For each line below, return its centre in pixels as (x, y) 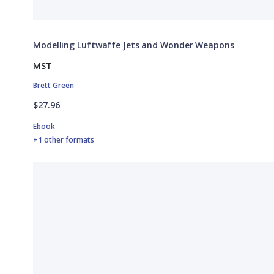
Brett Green (54, 85)
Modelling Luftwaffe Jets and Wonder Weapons (134, 45)
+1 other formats (64, 139)
